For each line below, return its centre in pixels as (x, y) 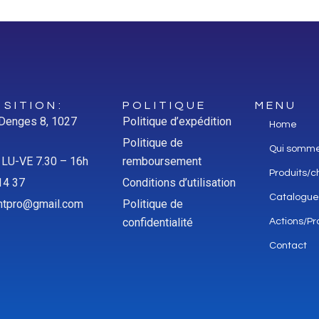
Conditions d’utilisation (179, 183)
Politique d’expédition (177, 122)
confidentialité (158, 223)
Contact (288, 246)
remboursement (162, 162)
